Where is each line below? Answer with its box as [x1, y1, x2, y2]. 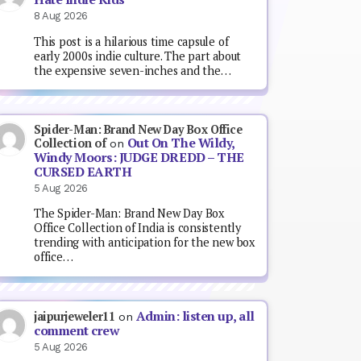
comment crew [34, 322, 119, 340]
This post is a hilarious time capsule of [34, 33, 229, 49]
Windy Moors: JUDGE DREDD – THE [34, 148, 244, 166]
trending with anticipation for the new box [34, 234, 255, 251]
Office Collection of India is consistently [34, 220, 241, 236]
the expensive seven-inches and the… [34, 62, 231, 78]
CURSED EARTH [34, 163, 132, 180]
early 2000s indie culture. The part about [34, 48, 242, 64]
